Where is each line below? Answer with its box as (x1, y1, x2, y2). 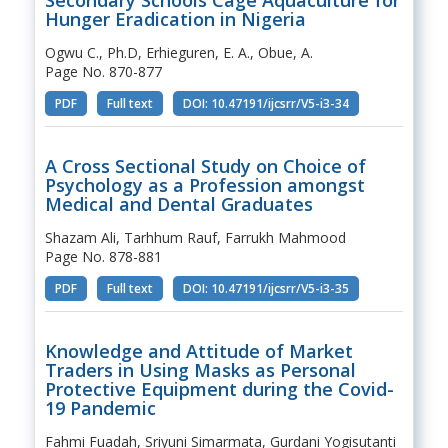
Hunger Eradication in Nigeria (44, 6, 306, 31)
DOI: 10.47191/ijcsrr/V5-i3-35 (182, 279, 349, 297)
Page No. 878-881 (44, 246, 162, 266)
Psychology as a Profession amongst (44, 172, 365, 197)
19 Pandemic (44, 395, 156, 420)
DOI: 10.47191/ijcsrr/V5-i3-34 (182, 94, 349, 112)
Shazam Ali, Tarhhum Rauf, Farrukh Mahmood (44, 227, 346, 247)
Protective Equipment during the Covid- (44, 376, 394, 401)
